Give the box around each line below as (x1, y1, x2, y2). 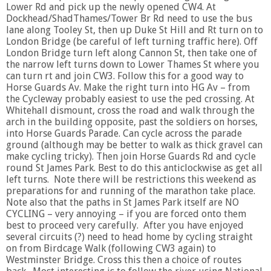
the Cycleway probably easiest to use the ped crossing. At (6, 93, 255, 105)
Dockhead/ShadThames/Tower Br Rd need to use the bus (6, 12, 252, 24)
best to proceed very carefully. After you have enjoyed (6, 219, 244, 231)
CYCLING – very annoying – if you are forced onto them (6, 207, 246, 220)
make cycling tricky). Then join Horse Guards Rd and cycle (6, 150, 256, 162)
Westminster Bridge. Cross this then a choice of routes (6, 253, 241, 266)
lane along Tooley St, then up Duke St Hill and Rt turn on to (6, 24, 263, 36)
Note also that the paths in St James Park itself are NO (6, 196, 239, 208)
